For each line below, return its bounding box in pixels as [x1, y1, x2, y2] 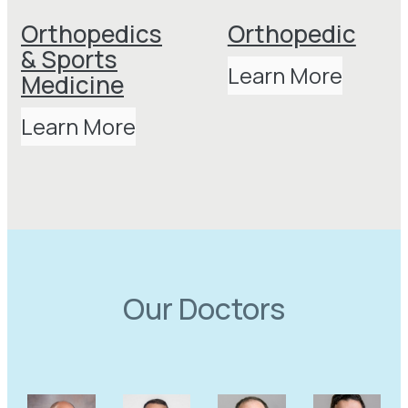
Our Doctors [123, 288, 285, 329]
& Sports [21, 43, 117, 76]
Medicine [21, 68, 124, 102]
